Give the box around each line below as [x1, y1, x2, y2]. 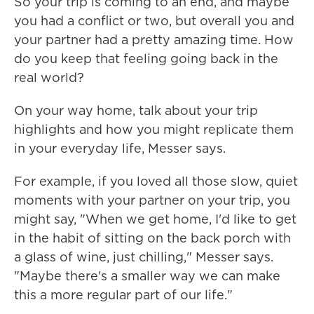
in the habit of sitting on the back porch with [14, 229, 291, 247]
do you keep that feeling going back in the [14, 50, 278, 67]
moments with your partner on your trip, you [14, 191, 290, 209]
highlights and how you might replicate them [14, 121, 294, 138]
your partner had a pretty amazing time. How [14, 31, 294, 48]
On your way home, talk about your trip [14, 102, 258, 119]
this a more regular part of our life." [14, 286, 233, 303]
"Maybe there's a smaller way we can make [14, 267, 280, 285]
